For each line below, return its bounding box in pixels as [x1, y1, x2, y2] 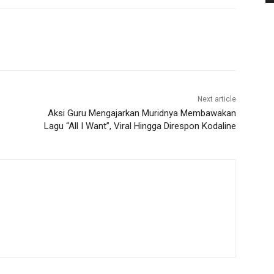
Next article [197, 95, 236, 104]
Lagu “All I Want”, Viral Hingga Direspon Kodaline [43, 120, 236, 132]
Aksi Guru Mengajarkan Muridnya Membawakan [47, 108, 236, 119]
